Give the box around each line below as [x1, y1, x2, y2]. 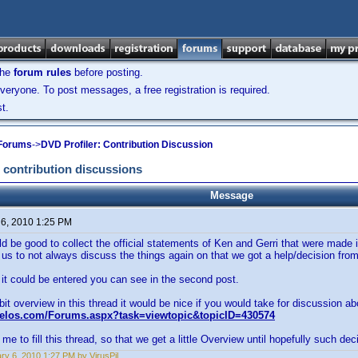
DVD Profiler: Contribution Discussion [41, 138, 213, 150]
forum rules [14, 66, 71, 78]
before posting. [71, 66, 143, 78]
